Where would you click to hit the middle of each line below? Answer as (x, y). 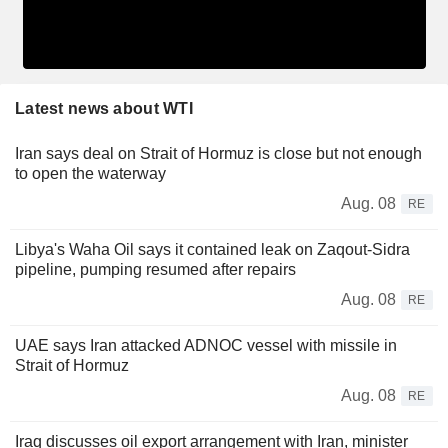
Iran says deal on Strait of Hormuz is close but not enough (218, 153)
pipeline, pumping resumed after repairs (155, 269)
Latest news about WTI (104, 108)
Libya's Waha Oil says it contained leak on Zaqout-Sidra (212, 249)
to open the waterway (90, 173)
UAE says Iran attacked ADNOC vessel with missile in (206, 345)
